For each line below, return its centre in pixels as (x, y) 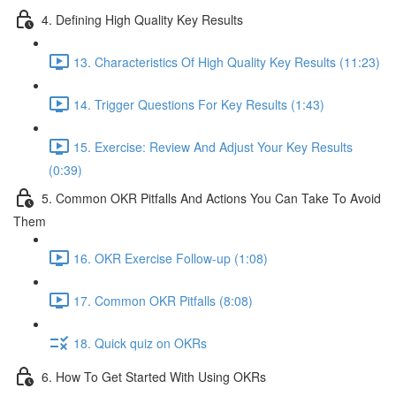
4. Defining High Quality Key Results (142, 19)
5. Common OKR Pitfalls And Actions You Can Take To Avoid (211, 198)
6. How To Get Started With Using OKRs (154, 376)
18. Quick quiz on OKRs (140, 343)
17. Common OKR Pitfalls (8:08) (163, 300)
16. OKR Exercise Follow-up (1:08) (171, 258)
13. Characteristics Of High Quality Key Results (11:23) (227, 61)
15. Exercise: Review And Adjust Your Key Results (213, 146)
